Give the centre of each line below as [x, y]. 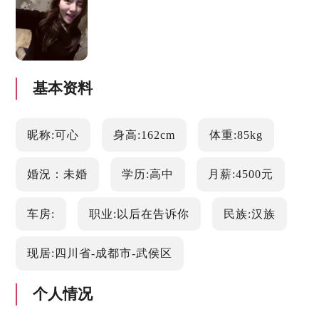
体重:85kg [236, 135]
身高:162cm [144, 135]
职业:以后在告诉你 [139, 214]
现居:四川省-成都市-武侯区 [100, 253]
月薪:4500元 [240, 174]
